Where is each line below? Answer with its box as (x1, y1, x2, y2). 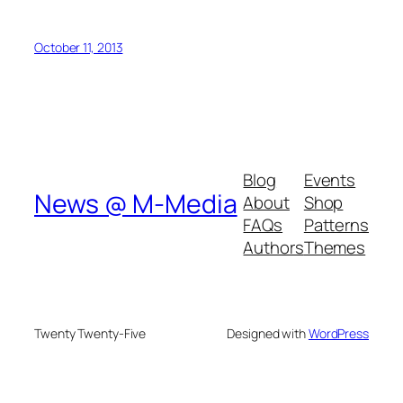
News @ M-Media (34, 186, 237, 222)
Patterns (303, 212, 369, 237)
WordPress (308, 324, 369, 342)
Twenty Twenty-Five (34, 324, 147, 342)
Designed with (227, 324, 309, 342)
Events (303, 167, 356, 192)
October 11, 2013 (34, 39, 123, 57)
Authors (243, 235, 304, 259)
